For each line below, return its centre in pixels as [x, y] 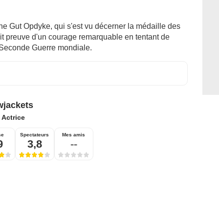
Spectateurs [34, 135]
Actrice [13, 118]
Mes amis [74, 135]
